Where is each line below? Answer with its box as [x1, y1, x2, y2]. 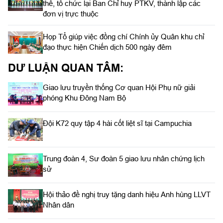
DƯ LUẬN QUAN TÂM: [8, 61, 123, 74]
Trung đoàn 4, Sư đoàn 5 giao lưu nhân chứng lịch [43, 154, 205, 163]
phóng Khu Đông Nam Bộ [43, 93, 126, 102]
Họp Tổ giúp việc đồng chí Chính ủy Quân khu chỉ [43, 32, 204, 41]
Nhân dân [43, 201, 74, 209]
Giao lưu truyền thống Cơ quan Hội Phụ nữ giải [43, 83, 195, 92]
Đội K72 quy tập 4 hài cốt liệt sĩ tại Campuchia [43, 118, 192, 127]
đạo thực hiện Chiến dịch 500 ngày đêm [43, 43, 172, 52]
